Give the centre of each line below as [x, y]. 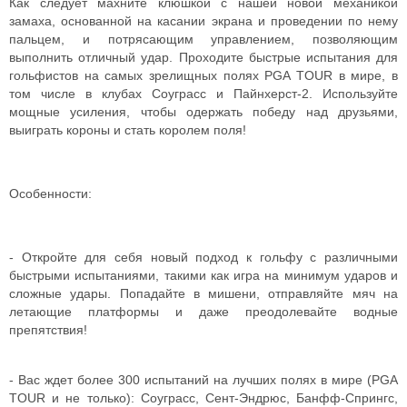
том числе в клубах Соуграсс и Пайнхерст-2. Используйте [203, 94]
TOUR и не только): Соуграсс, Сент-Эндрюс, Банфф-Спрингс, [203, 398]
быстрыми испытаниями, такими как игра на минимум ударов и [203, 275]
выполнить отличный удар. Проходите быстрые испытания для [203, 57]
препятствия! [48, 330]
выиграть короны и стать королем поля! [128, 130]
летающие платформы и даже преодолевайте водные [203, 312]
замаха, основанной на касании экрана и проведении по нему [203, 21]
